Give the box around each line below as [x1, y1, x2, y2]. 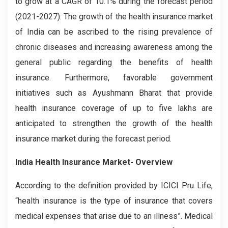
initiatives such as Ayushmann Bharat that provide [15, 88, 213, 98]
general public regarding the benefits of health [15, 57, 213, 67]
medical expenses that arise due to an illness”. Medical [15, 211, 213, 221]
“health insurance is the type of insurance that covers [15, 195, 213, 206]
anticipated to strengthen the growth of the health [15, 118, 213, 128]
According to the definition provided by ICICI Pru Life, [15, 180, 213, 190]
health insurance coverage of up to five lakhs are [15, 103, 213, 113]
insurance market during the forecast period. [15, 133, 172, 144]
